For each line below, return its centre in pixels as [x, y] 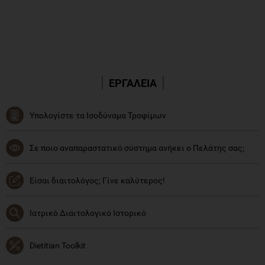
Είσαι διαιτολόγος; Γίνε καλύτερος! [97, 180]
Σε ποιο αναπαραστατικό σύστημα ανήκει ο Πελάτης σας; [137, 148]
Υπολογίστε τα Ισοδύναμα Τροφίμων [98, 115]
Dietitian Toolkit [58, 245]
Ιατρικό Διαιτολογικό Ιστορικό [88, 213]
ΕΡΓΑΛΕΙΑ [132, 83]
